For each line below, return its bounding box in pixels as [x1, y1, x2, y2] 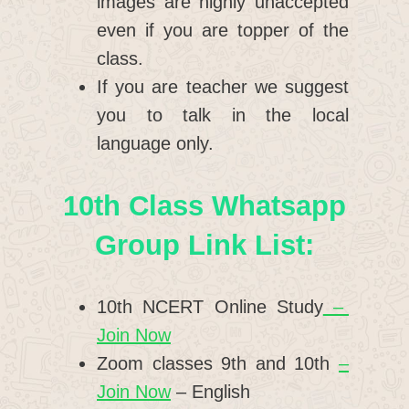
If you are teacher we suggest [97, 76, 349, 97]
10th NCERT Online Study [97, 296, 323, 317]
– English [171, 381, 250, 402]
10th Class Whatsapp [63, 189, 346, 222]
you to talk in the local [97, 104, 349, 125]
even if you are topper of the [97, 19, 349, 40]
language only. [97, 132, 214, 153]
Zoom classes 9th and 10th [97, 352, 339, 373]
